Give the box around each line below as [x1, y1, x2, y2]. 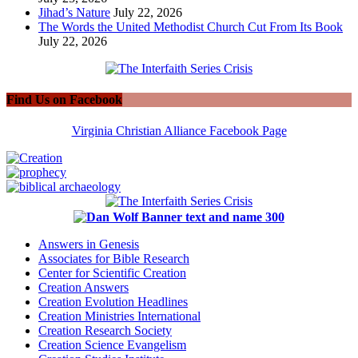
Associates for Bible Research [38, 251, 189, 265]
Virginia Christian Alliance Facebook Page [71, 124, 287, 138]
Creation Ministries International [38, 308, 201, 323]
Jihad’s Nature [38, 5, 110, 19]
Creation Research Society [38, 323, 172, 337]
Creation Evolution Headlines [38, 294, 188, 308]
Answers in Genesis [38, 237, 139, 251]
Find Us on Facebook [6, 92, 122, 106]
